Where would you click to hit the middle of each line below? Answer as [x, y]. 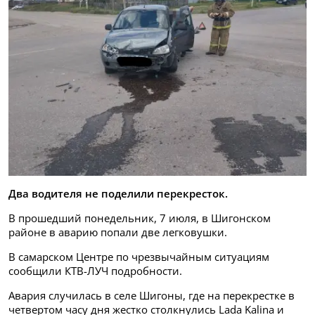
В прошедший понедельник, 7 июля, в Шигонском [140, 218]
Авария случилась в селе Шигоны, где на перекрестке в [152, 295]
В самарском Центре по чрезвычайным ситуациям [139, 256]
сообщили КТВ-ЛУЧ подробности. [95, 270]
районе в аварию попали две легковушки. [118, 232]
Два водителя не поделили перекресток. [118, 193]
